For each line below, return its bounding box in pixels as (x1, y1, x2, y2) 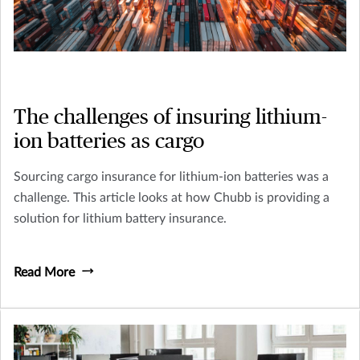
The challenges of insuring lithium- (14, 106, 327, 128)
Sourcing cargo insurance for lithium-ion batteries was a (14, 170, 329, 183)
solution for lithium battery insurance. (14, 211, 227, 225)
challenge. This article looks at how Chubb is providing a (14, 190, 329, 204)
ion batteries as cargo (14, 130, 204, 152)
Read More (14, 265, 75, 279)
